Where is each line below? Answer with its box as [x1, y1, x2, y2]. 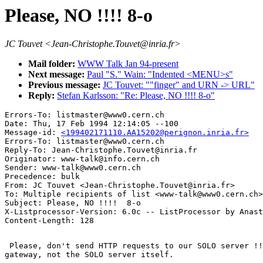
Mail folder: [28, 59, 77, 69]
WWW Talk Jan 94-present [77, 59, 178, 69]
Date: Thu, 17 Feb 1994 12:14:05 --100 [5, 119, 178, 129]
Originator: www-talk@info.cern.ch [5, 154, 160, 164]
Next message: [28, 69, 87, 80]
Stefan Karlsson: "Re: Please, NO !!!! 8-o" [57, 90, 215, 101]
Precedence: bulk [5, 172, 80, 181]
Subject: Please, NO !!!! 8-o [5, 198, 141, 208]
